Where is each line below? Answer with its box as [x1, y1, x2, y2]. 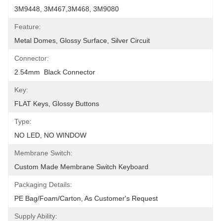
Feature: [14, 23, 41, 31]
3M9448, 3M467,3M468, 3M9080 [14, 5, 119, 13]
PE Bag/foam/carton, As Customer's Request [14, 194, 158, 202]
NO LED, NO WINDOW [14, 131, 86, 139]
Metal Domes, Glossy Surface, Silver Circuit [14, 37, 150, 44]
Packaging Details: [14, 181, 72, 188]
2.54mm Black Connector [14, 68, 95, 76]
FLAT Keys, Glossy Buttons [14, 100, 99, 108]
